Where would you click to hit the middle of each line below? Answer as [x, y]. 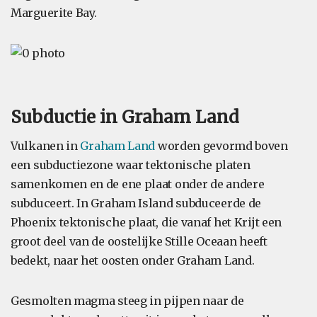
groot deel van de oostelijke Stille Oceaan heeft [139, 241]
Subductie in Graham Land [125, 117]
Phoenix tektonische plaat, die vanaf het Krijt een [146, 222]
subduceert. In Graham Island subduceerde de [136, 203]
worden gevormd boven [221, 146]
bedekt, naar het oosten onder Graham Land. [133, 260]
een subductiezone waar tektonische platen [131, 165]
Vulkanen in [46, 146]
